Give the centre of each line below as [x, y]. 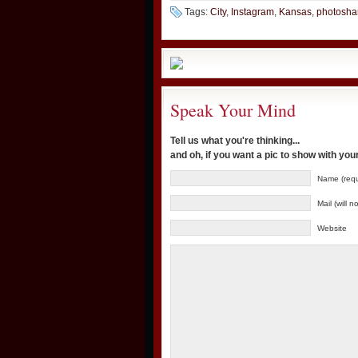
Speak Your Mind [233, 110]
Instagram [253, 12]
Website [332, 228]
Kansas [295, 12]
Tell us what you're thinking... [235, 141]
